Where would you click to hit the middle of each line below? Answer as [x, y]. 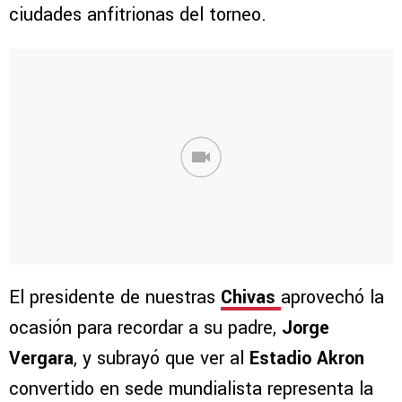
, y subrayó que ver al [162, 359]
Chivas [248, 298]
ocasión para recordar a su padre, [145, 328]
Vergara [41, 359]
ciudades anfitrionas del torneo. [138, 15]
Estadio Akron [307, 359]
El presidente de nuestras [115, 298]
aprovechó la [332, 298]
